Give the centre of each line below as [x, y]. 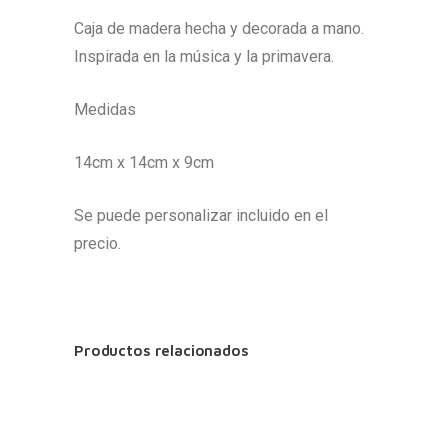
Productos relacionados [161, 351]
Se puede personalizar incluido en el [201, 216]
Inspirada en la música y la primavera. [204, 57]
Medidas [105, 110]
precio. [97, 244]
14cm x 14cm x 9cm [144, 163]
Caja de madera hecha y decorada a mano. [219, 29]
